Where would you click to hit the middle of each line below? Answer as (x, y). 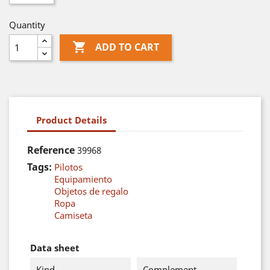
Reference (51, 150)
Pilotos (68, 167)
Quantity (27, 25)
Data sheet (55, 248)
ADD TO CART (127, 47)
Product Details (71, 120)
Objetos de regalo (91, 191)
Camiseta (73, 215)
